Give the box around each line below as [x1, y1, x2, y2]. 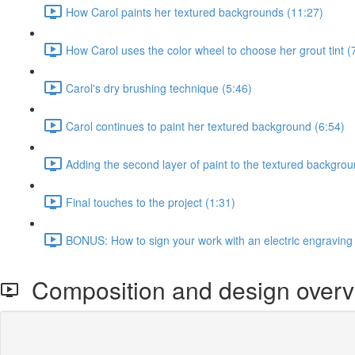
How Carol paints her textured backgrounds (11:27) [66, 3, 323, 20]
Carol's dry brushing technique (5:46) [66, 79, 252, 96]
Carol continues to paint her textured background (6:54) [66, 117, 345, 134]
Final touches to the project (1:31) [66, 193, 235, 210]
